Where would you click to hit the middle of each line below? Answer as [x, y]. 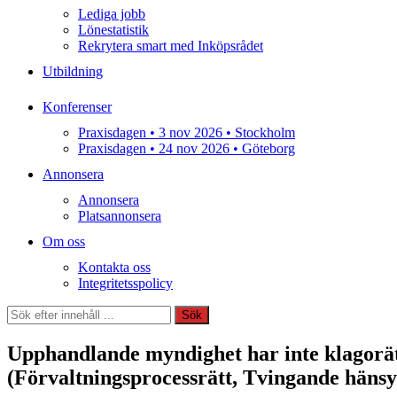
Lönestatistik [113, 30]
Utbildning [73, 71]
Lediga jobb [112, 14]
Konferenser [77, 107]
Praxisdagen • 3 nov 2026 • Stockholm [187, 132]
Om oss [64, 241]
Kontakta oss [114, 267]
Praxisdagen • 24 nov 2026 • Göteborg [187, 148]
